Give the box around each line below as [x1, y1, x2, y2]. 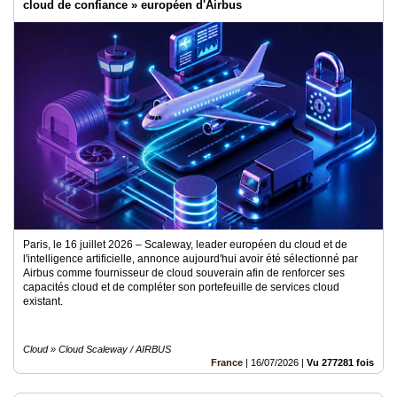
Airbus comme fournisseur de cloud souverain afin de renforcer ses [23, 267, 345, 279]
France [211, 357, 243, 368]
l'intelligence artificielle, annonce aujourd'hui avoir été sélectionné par [23, 253, 358, 265]
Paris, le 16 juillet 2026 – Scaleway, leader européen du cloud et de [23, 238, 347, 251]
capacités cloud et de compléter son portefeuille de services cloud [23, 281, 339, 293]
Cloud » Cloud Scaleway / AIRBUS [23, 344, 171, 354]
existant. [23, 295, 63, 307]
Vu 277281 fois [307, 357, 374, 368]
